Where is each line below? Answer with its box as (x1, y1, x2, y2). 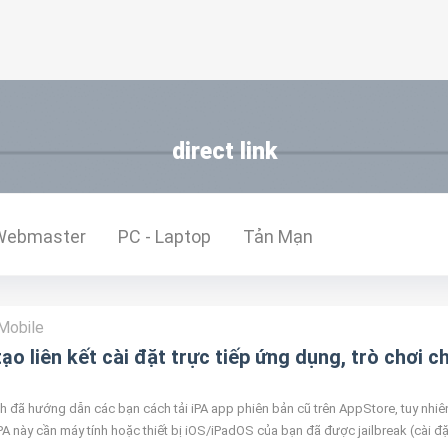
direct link (171, 138, 277, 165)
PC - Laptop (118, 226, 211, 247)
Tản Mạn (243, 226, 313, 247)
